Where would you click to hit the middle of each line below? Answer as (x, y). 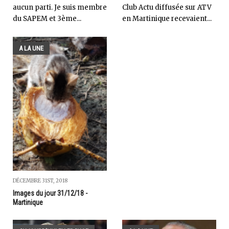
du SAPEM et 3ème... (47, 19)
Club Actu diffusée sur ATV (167, 7)
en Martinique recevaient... (167, 19)
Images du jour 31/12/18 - (50, 193)
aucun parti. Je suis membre (60, 7)
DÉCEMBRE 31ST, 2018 (40, 180)
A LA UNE (31, 48)
